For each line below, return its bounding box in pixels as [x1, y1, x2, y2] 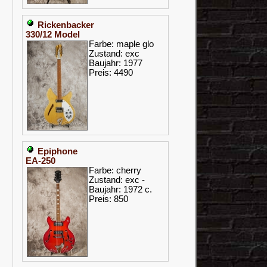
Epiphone [38, 147, 77, 156]
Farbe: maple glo [89, 39, 154, 49]
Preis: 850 [89, 194, 128, 204]
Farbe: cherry [89, 166, 141, 175]
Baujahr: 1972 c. [89, 185, 152, 194]
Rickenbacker [38, 20, 94, 30]
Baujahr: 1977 [89, 58, 142, 68]
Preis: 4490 [89, 68, 133, 77]
